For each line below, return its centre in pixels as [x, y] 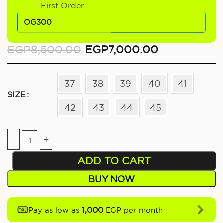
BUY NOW [111, 178]
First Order [62, 6]
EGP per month [133, 210]
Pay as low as [55, 210]
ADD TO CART [114, 160]
